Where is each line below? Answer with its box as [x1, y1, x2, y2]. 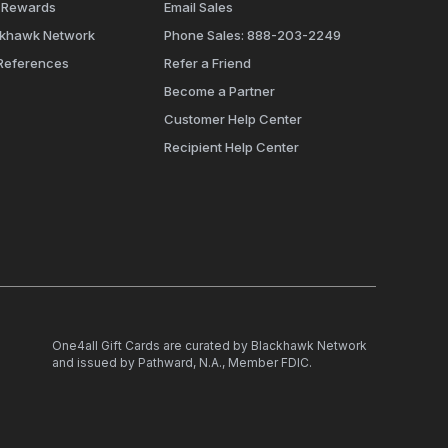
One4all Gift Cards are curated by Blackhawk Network [52, 337, 367, 353]
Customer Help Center [164, 110, 303, 127]
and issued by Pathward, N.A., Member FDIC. [52, 354, 312, 370]
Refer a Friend [164, 54, 252, 71]
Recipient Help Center [164, 138, 300, 155]
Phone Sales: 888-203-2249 [164, 26, 342, 43]
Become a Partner [164, 82, 276, 99]
